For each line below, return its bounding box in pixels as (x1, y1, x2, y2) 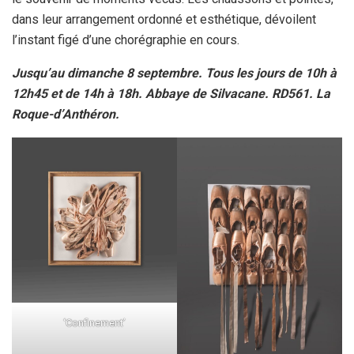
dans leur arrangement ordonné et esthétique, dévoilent (12, 12, 316, 28)
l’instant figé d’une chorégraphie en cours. (12, 32, 239, 48)
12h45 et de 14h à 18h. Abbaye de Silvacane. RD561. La (12, 86, 330, 102)
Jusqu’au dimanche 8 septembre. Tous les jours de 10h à (12, 66, 337, 81)
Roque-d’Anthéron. (12, 107, 119, 122)
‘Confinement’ (63, 317, 126, 330)
